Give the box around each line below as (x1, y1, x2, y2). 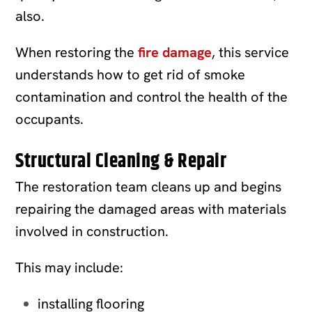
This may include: (15, 258, 124, 276)
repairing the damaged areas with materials (15, 199, 287, 218)
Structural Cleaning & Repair (15, 146, 227, 176)
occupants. (15, 109, 84, 128)
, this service (212, 42, 290, 61)
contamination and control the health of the (15, 87, 288, 106)
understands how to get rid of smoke (15, 65, 246, 84)
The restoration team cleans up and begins (15, 177, 282, 196)
